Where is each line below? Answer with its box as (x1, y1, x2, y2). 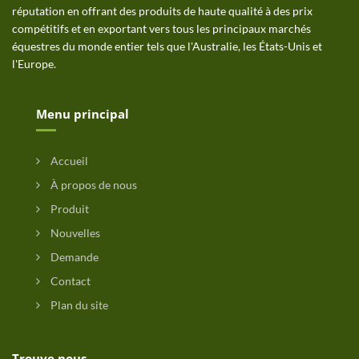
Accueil (48, 154, 88, 167)
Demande (48, 250, 99, 264)
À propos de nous (48, 178, 137, 192)
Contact (48, 274, 91, 288)
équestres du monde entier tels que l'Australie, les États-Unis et (12, 39, 322, 53)
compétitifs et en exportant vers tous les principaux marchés (12, 22, 311, 35)
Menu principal (36, 106, 129, 122)
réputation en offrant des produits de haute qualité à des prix (12, 4, 313, 18)
